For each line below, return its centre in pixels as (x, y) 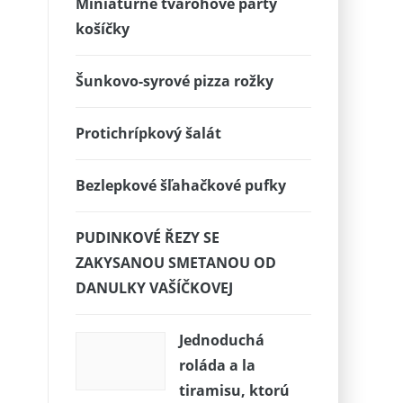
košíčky (102, 29)
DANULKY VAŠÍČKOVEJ (154, 288)
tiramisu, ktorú (234, 390)
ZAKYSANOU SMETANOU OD (175, 263)
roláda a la (217, 365)
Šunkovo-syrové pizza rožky (174, 81)
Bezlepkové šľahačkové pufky (180, 185)
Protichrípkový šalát (148, 133)
